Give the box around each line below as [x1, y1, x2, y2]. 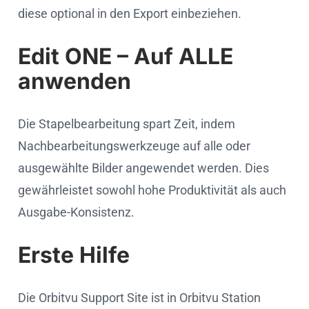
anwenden [18, 67, 131, 94]
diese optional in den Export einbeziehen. [18, 6, 241, 21]
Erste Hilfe [18, 241, 130, 268]
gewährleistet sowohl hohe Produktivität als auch [18, 182, 286, 197]
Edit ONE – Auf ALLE [18, 42, 233, 70]
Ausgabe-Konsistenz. [18, 204, 134, 219]
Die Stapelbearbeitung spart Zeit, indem [18, 116, 235, 131]
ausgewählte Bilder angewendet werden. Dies [18, 160, 269, 175]
